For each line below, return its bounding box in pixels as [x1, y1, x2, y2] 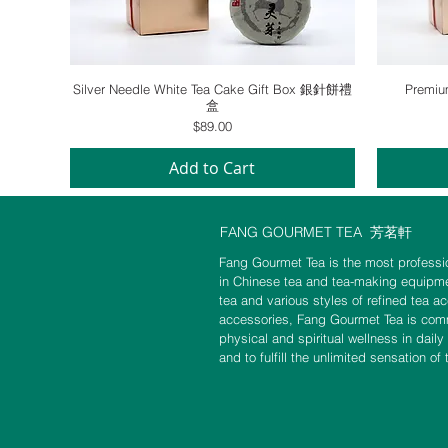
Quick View [175, 80, 249, 100]
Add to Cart [169, 157, 256, 180]
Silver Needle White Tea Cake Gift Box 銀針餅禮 [72, 81, 352, 98]
